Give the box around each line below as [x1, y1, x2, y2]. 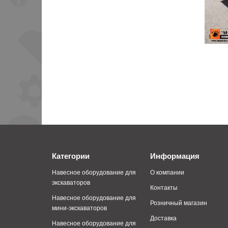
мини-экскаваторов [52, 203, 107, 212]
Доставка [150, 213, 177, 222]
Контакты [150, 183, 178, 192]
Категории [52, 150, 90, 162]
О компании [150, 167, 185, 177]
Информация [150, 150, 200, 162]
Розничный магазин [150, 197, 208, 207]
